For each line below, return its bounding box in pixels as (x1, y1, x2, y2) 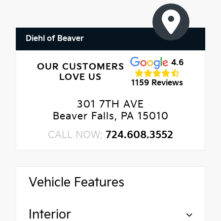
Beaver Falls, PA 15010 (52, 110, 169, 122)
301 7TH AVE (77, 98, 144, 110)
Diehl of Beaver (26, 34, 84, 43)
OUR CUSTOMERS (37, 62, 124, 73)
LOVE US (59, 72, 102, 83)
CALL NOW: (48, 129, 106, 141)
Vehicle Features (29, 175, 124, 190)
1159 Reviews (131, 78, 184, 88)
